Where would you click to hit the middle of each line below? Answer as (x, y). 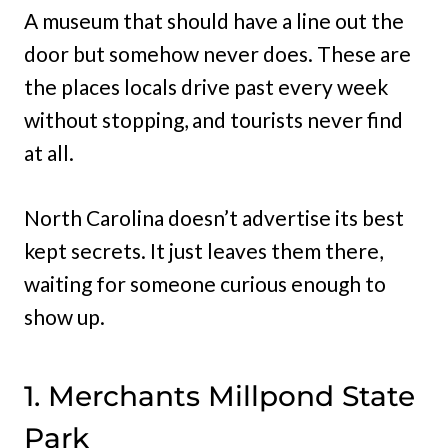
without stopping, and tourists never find (213, 119)
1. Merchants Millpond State (219, 396)
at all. (49, 152)
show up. (64, 316)
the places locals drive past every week (206, 86)
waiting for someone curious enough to (205, 283)
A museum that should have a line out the (214, 20)
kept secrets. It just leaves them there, (203, 250)
